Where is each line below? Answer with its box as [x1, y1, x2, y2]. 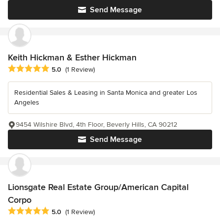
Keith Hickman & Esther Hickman [8, 52, 137, 63]
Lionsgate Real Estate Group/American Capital [8, 181, 189, 192]
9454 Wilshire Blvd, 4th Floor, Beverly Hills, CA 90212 [16, 120, 177, 129]
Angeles [14, 98, 39, 107]
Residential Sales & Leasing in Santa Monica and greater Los [14, 88, 197, 97]
